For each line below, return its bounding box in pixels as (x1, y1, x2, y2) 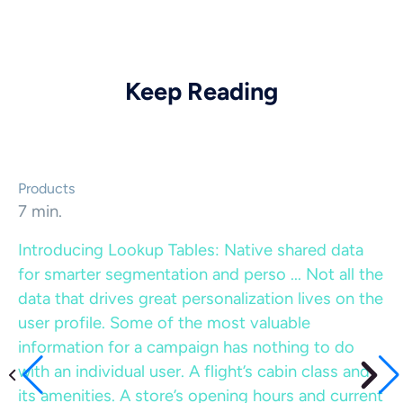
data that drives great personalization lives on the (18, 289, 383, 309)
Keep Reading (125, 76, 278, 106)
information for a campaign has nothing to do (18, 337, 354, 357)
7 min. (18, 201, 62, 221)
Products (18, 180, 75, 197)
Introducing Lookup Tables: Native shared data (18, 240, 363, 260)
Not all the (306, 264, 383, 284)
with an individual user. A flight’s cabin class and (18, 362, 370, 381)
